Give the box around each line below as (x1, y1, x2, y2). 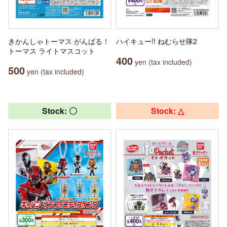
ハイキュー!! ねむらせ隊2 (116, 35, 197, 46)
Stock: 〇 (42, 104, 77, 117)
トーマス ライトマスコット (8, 45, 95, 56)
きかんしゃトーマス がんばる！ (8, 35, 109, 46)
